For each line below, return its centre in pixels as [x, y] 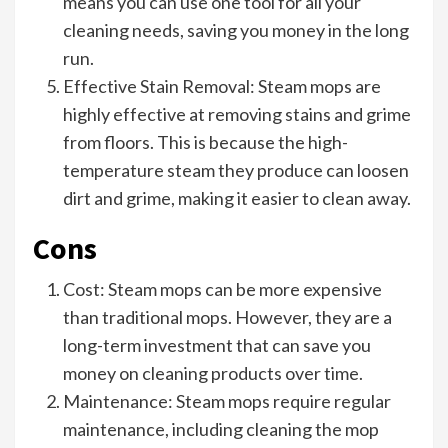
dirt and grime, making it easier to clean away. [237, 198]
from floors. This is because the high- [205, 142]
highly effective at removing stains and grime [237, 114]
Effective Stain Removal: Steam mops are [222, 86]
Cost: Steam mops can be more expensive [222, 289]
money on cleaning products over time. [213, 373]
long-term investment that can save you [217, 345]
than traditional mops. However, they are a [227, 317]
